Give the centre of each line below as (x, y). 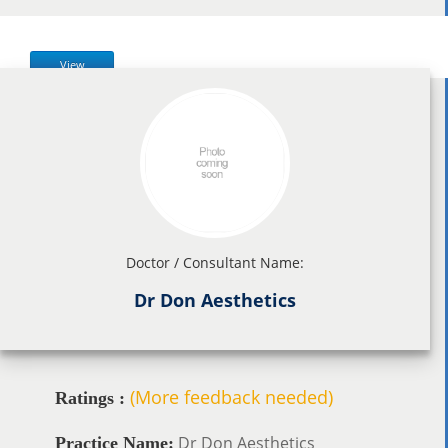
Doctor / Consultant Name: (215, 262)
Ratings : (90, 397)
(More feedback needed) (231, 396)
